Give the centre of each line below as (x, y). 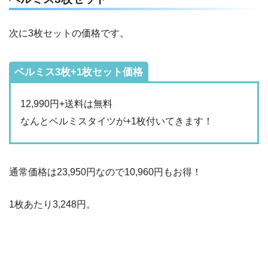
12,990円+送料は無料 (66, 104)
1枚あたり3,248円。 (52, 205)
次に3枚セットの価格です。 (69, 33)
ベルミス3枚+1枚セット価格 (79, 72)
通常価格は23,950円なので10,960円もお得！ (105, 172)
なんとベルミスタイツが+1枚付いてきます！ (117, 121)
